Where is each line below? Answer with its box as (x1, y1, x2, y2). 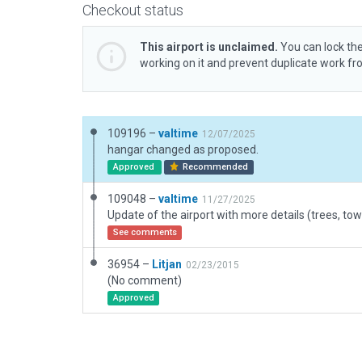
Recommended (180, 162, 249, 172)
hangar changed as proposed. (107, 143, 259, 156)
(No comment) (107, 274, 182, 287)
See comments (112, 227, 177, 238)
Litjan (152, 258, 182, 271)
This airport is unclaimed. (140, 40, 278, 53)
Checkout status (82, 2, 183, 19)
